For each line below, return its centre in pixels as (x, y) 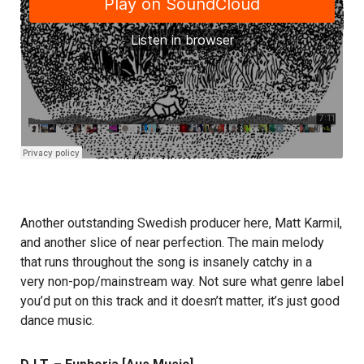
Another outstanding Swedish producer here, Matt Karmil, (181, 223)
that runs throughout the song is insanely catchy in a (166, 262)
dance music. (57, 321)
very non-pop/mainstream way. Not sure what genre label (182, 282)
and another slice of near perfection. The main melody (172, 243)
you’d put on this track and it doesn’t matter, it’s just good (180, 301)
